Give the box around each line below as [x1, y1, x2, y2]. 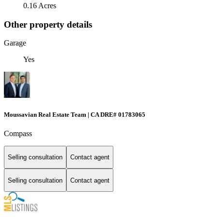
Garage [4, 39, 26, 47]
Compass [4, 129, 32, 138]
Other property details [4, 19, 92, 30]
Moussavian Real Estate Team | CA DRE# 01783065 [4, 110, 145, 118]
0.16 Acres [23, 1, 56, 10]
